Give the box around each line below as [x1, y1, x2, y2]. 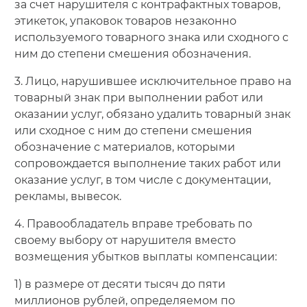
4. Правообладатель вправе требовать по [14, 217, 252, 230]
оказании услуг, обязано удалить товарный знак [14, 107, 291, 121]
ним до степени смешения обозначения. [14, 47, 251, 60]
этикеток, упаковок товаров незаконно [14, 14, 236, 27]
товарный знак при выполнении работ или [14, 90, 263, 104]
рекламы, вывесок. [14, 189, 121, 203]
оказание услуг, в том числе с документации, [14, 173, 271, 186]
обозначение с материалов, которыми [14, 140, 235, 153]
